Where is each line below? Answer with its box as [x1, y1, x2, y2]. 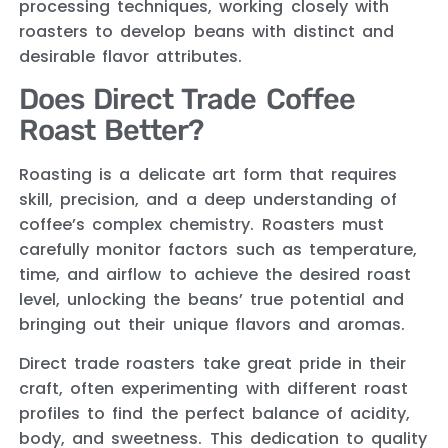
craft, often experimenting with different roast [19, 377, 408, 401]
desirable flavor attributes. [19, 45, 243, 69]
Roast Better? [19, 112, 204, 147]
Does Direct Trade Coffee [19, 81, 355, 116]
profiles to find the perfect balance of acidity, [19, 402, 411, 426]
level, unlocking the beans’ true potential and [19, 287, 405, 311]
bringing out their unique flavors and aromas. [19, 312, 406, 336]
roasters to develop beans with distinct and [19, 20, 395, 44]
